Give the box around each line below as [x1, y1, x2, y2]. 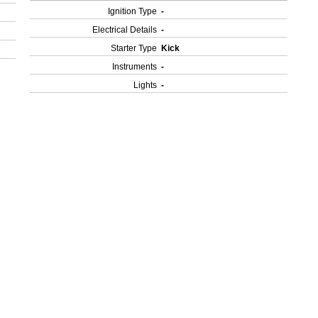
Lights [133, 80, 158, 90]
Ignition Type [108, 6, 158, 16]
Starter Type [111, 43, 158, 53]
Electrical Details [92, 25, 158, 35]
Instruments [112, 62, 158, 72]
